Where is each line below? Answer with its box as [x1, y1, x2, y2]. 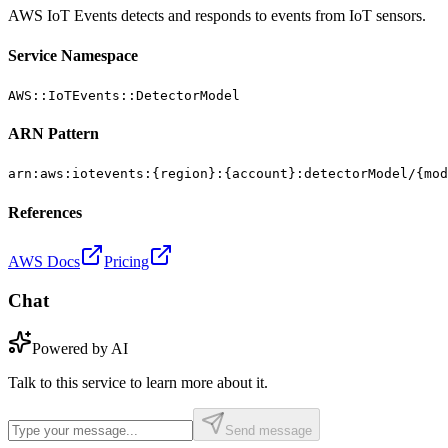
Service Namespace [8, 46, 138, 64]
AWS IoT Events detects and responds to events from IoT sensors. [8, 7, 426, 25]
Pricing [104, 253, 149, 270]
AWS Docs [8, 253, 80, 270]
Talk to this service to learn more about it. [8, 374, 268, 392]
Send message [225, 423, 312, 439]
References [8, 203, 82, 221]
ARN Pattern [8, 125, 99, 143]
